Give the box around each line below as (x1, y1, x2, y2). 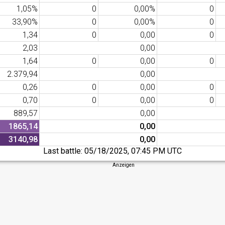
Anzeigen (113, 162, 135, 168)
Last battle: (43, 146, 84, 156)
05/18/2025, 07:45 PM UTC (84, 146, 182, 156)
